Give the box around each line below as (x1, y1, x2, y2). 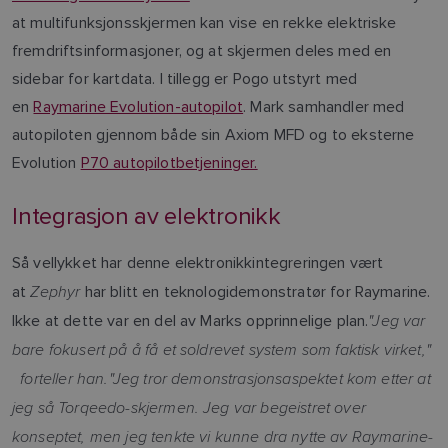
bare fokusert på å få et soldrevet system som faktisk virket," (12, 337, 431, 360)
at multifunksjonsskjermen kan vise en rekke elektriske (12, 12, 397, 32)
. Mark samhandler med (243, 96, 405, 116)
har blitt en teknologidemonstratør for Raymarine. (80, 281, 431, 301)
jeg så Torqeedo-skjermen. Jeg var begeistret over (12, 395, 366, 418)
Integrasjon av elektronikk (12, 201, 281, 231)
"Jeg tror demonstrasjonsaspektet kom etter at (108, 366, 431, 389)
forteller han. (12, 366, 109, 389)
